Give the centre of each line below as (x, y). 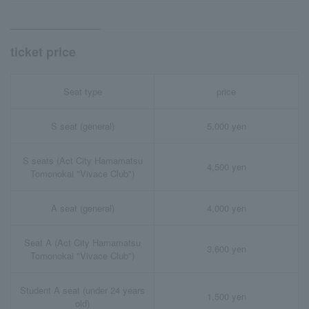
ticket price (43, 52)
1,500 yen (226, 297)
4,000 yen (226, 208)
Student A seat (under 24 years (82, 290)
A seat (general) (82, 208)
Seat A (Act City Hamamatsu (82, 243)
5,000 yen (226, 126)
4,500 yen (226, 167)
